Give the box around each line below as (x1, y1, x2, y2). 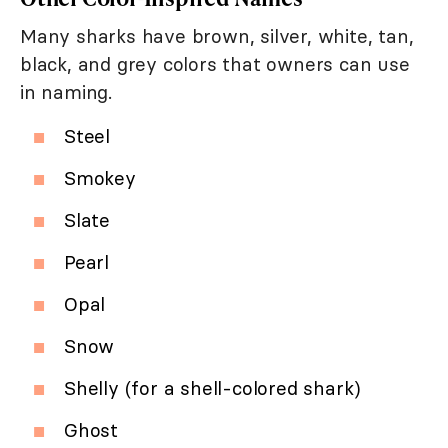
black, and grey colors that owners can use (20, 52, 410, 77)
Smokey (64, 166, 136, 191)
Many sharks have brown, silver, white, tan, (20, 24, 414, 49)
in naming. (20, 80, 113, 105)
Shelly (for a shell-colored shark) (64, 376, 362, 401)
